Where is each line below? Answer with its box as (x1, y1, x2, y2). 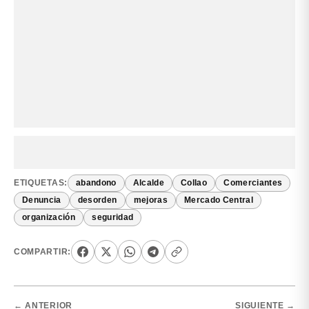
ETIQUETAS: (14, 179, 68, 188)
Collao (181, 179, 208, 188)
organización (22, 213, 76, 222)
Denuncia (22, 196, 61, 205)
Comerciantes (223, 179, 283, 188)
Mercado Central (183, 196, 254, 205)
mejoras (133, 196, 168, 205)
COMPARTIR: (14, 247, 71, 256)
